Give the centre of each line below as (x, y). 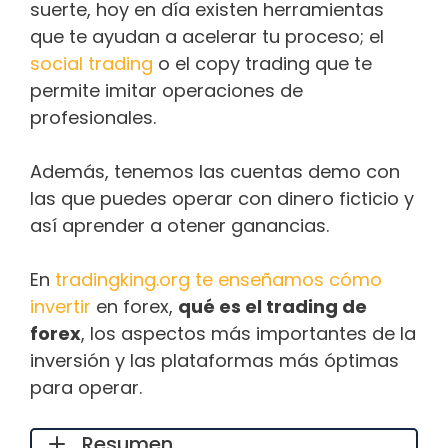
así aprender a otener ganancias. (184, 225)
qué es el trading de (272, 306)
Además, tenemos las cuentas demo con (215, 171)
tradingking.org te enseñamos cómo (218, 279)
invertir (60, 306)
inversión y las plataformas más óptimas (214, 360)
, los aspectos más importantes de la (248, 333)
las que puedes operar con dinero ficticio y (222, 198)
